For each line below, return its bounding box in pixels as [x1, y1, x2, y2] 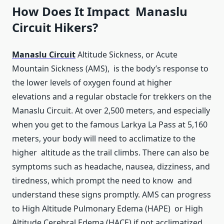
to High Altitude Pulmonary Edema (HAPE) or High [12, 203, 203, 214]
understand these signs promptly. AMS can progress [12, 189, 211, 200]
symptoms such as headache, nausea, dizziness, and [12, 161, 210, 172]
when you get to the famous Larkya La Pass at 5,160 [12, 119, 207, 130]
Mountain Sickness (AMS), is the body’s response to [12, 63, 208, 74]
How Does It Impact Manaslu [12, 3, 187, 20]
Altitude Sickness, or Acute [75, 49, 177, 60]
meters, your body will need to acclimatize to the [12, 133, 195, 144]
